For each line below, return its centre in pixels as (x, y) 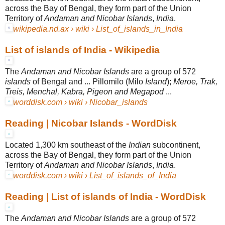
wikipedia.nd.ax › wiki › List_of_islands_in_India (98, 29)
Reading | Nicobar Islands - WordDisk (91, 123)
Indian (140, 145)
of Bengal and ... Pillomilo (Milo (88, 81)
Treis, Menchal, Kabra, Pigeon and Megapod (84, 91)
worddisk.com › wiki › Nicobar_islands (80, 102)
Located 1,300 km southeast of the (67, 145)
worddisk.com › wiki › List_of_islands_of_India (95, 175)
